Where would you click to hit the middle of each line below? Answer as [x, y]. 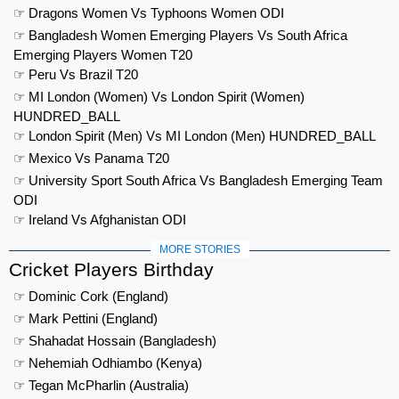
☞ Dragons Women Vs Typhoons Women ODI [149, 13]
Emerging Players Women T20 [103, 55]
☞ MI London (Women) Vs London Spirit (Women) [159, 97]
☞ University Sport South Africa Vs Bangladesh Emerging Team [198, 180]
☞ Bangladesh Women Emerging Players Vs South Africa [180, 35]
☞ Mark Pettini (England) [85, 318]
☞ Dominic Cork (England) [91, 296]
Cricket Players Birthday [111, 269]
